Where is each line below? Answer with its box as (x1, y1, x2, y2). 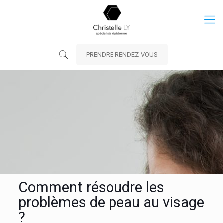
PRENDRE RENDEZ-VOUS (86, 51, 158, 58)
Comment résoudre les (18, 179, 164, 196)
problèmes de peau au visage (18, 194, 204, 211)
